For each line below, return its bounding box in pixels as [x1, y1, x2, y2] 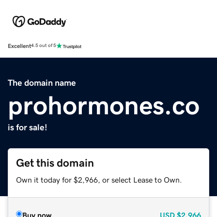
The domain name [8, 78, 76, 87]
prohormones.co [8, 92, 200, 118]
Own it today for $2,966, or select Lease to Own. [16, 175, 182, 184]
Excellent [8, 43, 31, 49]
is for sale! [8, 123, 47, 132]
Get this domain [16, 157, 94, 169]
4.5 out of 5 [31, 43, 56, 48]
